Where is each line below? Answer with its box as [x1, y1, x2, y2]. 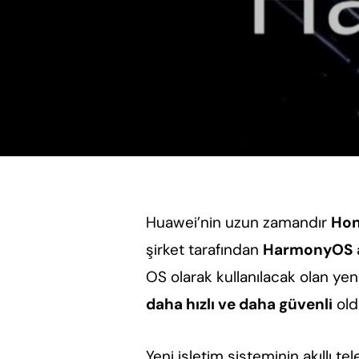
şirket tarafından [145, 239, 263, 260]
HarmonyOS [262, 239, 353, 260]
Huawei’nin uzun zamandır [145, 212, 331, 232]
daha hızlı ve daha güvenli [145, 293, 333, 314]
